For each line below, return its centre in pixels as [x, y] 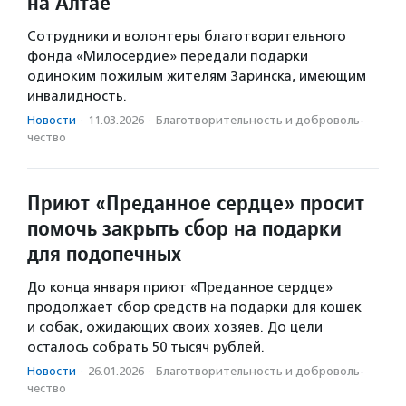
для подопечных [104, 253]
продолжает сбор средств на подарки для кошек [194, 307]
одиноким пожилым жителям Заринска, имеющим [197, 76]
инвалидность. [77, 96]
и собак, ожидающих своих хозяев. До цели [175, 327]
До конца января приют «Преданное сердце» [180, 287]
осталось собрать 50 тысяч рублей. [146, 347]
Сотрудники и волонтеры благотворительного [187, 36]
